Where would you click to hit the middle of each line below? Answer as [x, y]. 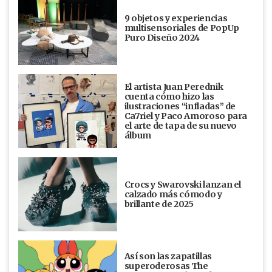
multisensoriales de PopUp [182, 28]
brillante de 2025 [159, 204]
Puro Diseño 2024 [162, 37]
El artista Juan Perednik [174, 87]
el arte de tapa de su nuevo [181, 125]
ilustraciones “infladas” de [180, 106]
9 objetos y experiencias [176, 18]
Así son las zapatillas [168, 256]
